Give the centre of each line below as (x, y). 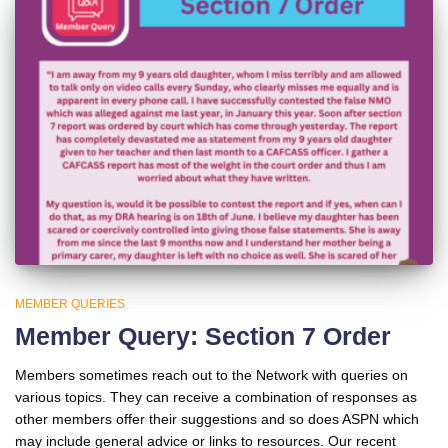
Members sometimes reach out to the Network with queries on (211, 374)
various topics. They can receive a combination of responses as (216, 396)
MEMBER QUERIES (70, 303)
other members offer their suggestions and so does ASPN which (217, 418)
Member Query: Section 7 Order (203, 335)
